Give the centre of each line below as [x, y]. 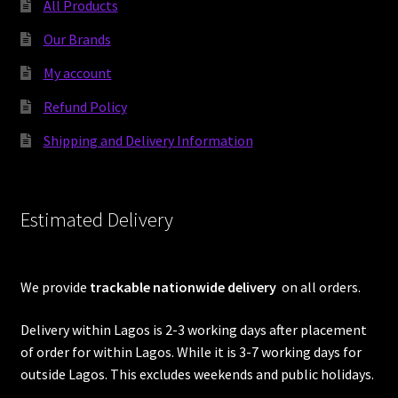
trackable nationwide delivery [184, 287]
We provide [55, 287]
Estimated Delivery [96, 219]
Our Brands [77, 40]
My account [77, 73]
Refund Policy [85, 107]
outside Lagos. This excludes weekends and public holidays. [197, 374]
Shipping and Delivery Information [148, 141]
